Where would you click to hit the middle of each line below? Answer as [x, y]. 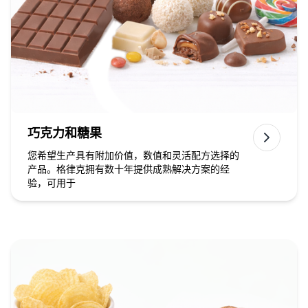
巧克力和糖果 [65, 133]
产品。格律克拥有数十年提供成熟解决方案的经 [129, 169]
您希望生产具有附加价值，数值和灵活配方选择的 [133, 155]
